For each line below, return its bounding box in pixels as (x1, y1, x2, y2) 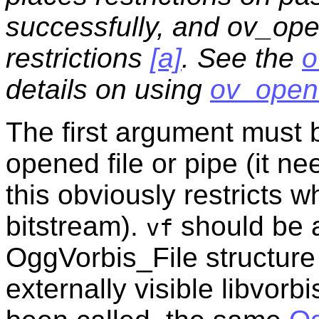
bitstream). (6, 210, 146, 241)
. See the (182, 42, 302, 73)
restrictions (6, 42, 150, 73)
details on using (6, 73, 210, 105)
